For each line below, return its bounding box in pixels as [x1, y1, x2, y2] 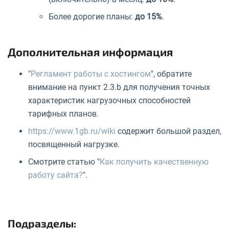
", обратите [151, 68, 192, 79]
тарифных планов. [28, 108, 99, 119]
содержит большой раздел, [116, 126, 221, 136]
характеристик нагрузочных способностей [28, 95, 191, 105]
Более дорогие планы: [49, 11, 135, 21]
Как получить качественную [100, 156, 209, 167]
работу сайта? [28, 170, 83, 180]
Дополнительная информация [8, 44, 173, 58]
